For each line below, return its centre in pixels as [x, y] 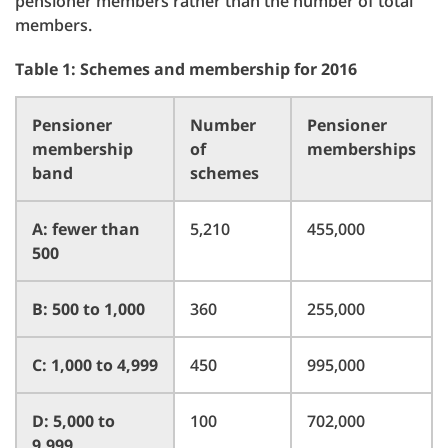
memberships [361, 149]
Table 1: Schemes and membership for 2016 [186, 69]
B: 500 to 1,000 [88, 309]
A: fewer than [86, 229]
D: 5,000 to [73, 421]
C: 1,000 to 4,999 [95, 365]
